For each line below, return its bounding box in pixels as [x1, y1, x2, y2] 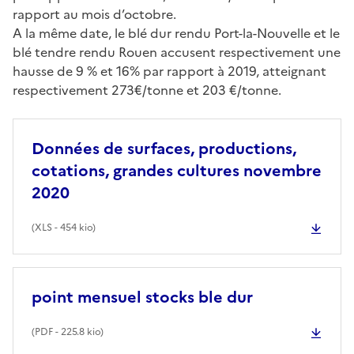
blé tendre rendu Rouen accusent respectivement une [13, 42, 341, 62]
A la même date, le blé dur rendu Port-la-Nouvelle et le [13, 23, 340, 43]
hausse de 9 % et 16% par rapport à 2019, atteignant [13, 61, 326, 81]
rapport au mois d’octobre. [13, 4, 176, 24]
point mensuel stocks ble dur [32, 284, 253, 309]
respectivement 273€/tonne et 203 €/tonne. [13, 80, 281, 100]
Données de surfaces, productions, [32, 136, 296, 160]
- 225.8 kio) [53, 324, 104, 339]
